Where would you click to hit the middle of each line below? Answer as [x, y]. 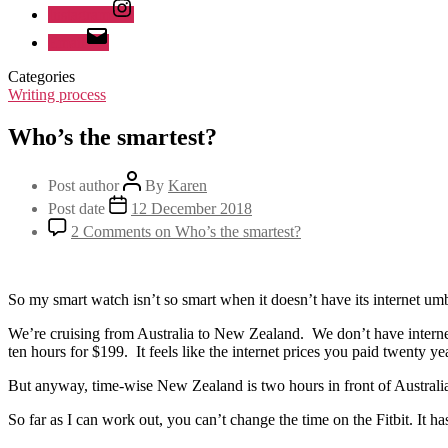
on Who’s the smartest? [226, 231]
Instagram [79, 14]
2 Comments [111, 231]
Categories [41, 76]
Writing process [57, 94]
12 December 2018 [191, 208]
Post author [83, 185]
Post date [76, 208]
